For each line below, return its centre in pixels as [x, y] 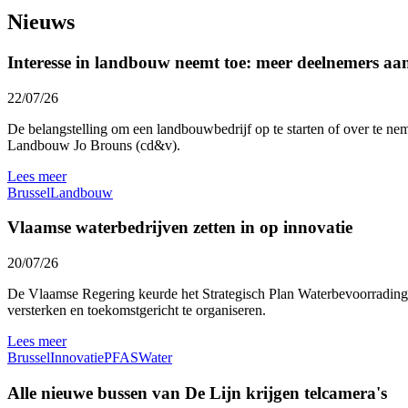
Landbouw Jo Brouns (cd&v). [96, 145]
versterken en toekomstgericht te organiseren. [137, 311]
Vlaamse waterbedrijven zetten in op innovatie [180, 228]
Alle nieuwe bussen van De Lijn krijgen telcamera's [197, 393]
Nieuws [41, 22]
